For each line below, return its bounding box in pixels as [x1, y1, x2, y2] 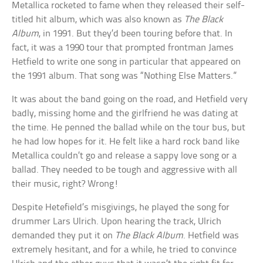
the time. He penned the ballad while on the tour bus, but [12, 123, 246, 133]
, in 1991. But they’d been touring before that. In [39, 29, 233, 39]
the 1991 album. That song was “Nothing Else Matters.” [12, 71, 237, 82]
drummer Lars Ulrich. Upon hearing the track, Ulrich [12, 217, 222, 227]
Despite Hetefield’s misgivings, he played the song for [12, 203, 230, 213]
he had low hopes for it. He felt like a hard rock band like [12, 137, 240, 147]
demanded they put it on [12, 231, 116, 241]
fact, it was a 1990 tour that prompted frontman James [12, 43, 234, 53]
